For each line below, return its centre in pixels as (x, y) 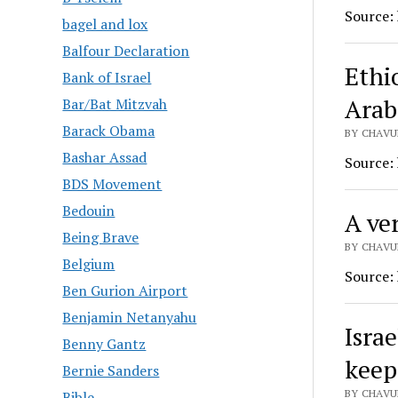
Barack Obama (109, 131)
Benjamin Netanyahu (130, 318)
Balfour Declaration (126, 51)
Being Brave (101, 238)
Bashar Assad (105, 158)
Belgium (89, 264)
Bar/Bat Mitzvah (115, 104)
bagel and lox (105, 24)
